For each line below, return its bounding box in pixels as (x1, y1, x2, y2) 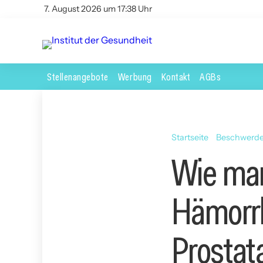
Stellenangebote (47, 69, 109, 83)
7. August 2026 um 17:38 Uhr (44, 4, 152, 14)
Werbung (117, 69, 152, 83)
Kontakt (161, 69, 191, 83)
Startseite (171, 131, 208, 143)
